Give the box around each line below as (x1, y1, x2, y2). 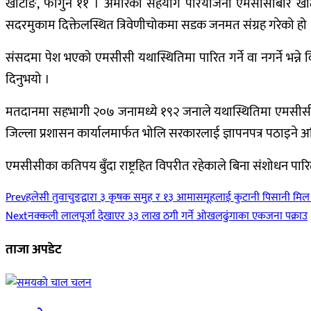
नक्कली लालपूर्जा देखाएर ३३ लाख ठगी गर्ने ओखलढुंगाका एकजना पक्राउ (28, 207, 308, 226)
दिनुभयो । (6, 69, 50, 91)
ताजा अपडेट (6, 239, 62, 261)
